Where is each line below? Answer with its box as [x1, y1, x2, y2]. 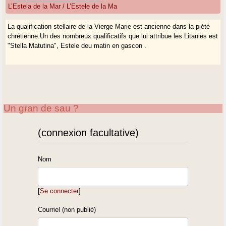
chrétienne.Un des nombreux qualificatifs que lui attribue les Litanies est [8, 32, 218, 40]
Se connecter [40, 187, 79, 195]
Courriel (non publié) [38, 206, 96, 214]
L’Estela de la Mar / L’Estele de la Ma [8, 3, 118, 11]
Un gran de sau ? [4, 103, 79, 114]
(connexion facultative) [38, 127, 139, 139]
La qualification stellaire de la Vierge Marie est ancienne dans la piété [8, 23, 210, 31]
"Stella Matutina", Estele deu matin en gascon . [8, 42, 147, 50]
